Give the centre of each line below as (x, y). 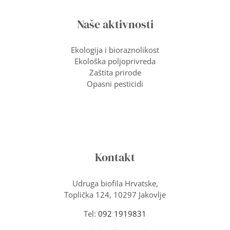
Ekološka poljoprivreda (115, 61)
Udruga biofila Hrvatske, (115, 183)
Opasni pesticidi (115, 84)
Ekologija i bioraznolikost (115, 50)
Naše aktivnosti (115, 25)
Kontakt (115, 158)
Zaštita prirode (115, 73)
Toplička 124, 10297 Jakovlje (115, 194)
